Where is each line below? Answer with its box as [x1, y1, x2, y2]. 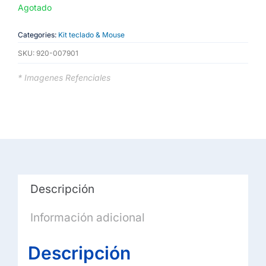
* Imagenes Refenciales [18, 72, 110, 83]
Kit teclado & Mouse [58, 30, 125, 40]
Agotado [18, 2, 52, 13]
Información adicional [30, 211, 145, 225]
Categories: [18, 30, 58, 40]
